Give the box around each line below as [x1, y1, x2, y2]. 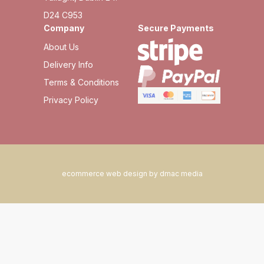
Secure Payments [138, 22, 214, 33]
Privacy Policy [44, 94, 98, 105]
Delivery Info [44, 59, 93, 70]
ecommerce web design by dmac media [61, 169, 203, 178]
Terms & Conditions [44, 77, 119, 87]
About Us [44, 41, 79, 52]
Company [44, 22, 84, 33]
